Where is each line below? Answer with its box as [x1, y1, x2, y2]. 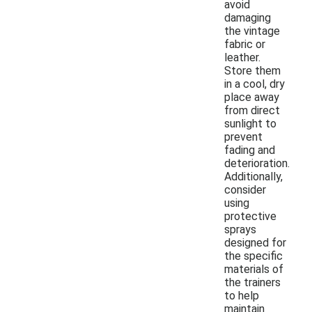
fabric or [224, 37, 265, 51]
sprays [224, 222, 256, 236]
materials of [224, 262, 283, 276]
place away [224, 90, 279, 104]
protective [224, 209, 276, 223]
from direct [224, 103, 280, 117]
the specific [224, 249, 283, 263]
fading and [224, 143, 275, 157]
